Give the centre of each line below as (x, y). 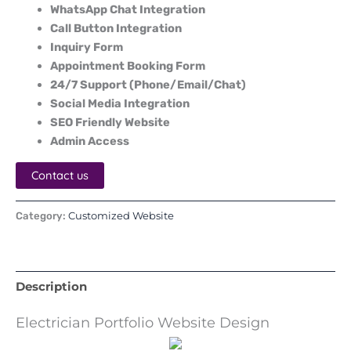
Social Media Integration (119, 104)
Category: (42, 216)
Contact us (60, 175)
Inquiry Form (86, 47)
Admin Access (89, 141)
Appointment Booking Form (127, 66)
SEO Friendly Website (110, 123)
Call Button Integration (116, 29)
